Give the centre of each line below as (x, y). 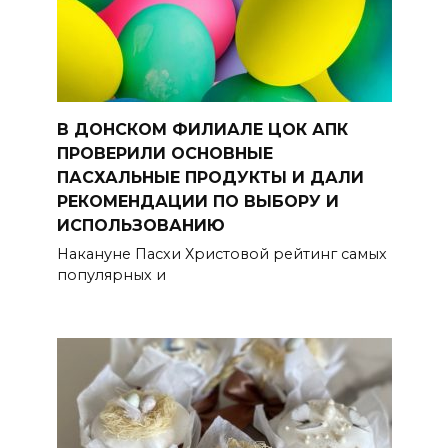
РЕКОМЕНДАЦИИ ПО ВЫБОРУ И (197, 201)
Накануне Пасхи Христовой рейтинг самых (221, 254)
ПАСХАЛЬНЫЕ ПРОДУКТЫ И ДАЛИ (210, 177)
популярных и (111, 275)
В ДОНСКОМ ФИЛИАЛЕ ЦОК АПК (202, 129)
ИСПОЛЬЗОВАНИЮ (140, 225)
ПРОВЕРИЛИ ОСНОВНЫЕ (164, 153)
